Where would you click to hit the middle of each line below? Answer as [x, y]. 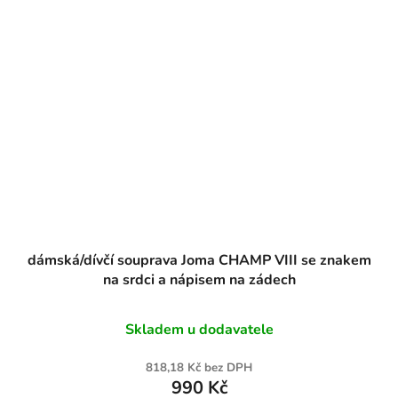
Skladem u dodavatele [199, 330]
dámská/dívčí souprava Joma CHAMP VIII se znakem [199, 261]
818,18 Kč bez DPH [199, 368]
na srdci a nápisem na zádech [199, 280]
